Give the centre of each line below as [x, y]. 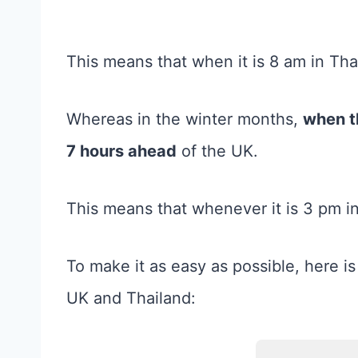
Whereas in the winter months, [185, 119]
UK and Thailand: [131, 298]
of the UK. [217, 151]
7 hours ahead [121, 151]
